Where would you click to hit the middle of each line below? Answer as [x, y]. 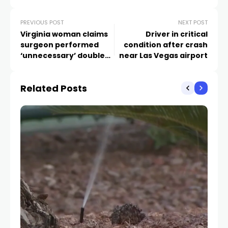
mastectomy [46, 66]
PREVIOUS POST [42, 22]
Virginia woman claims [64, 34]
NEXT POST [193, 22]
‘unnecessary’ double [63, 55]
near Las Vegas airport [163, 55]
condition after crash [166, 45]
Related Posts [54, 88]
